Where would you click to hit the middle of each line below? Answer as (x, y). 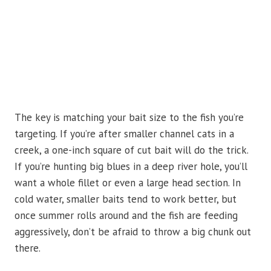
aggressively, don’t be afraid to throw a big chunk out (133, 232)
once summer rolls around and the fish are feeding (126, 216)
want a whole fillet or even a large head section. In (128, 183)
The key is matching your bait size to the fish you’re (129, 118)
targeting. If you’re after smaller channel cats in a (124, 134)
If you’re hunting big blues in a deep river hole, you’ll (131, 167)
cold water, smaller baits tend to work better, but (126, 199)
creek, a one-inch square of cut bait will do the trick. (131, 150)
